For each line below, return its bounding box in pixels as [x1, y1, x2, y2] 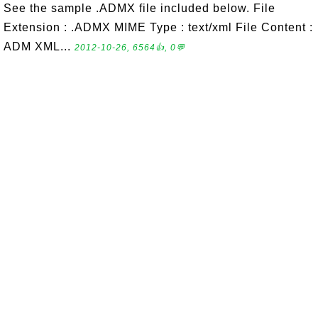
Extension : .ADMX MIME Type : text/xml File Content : [4, 21, 313, 33]
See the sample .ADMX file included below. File [4, 2, 275, 14]
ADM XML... [4, 40, 75, 53]
